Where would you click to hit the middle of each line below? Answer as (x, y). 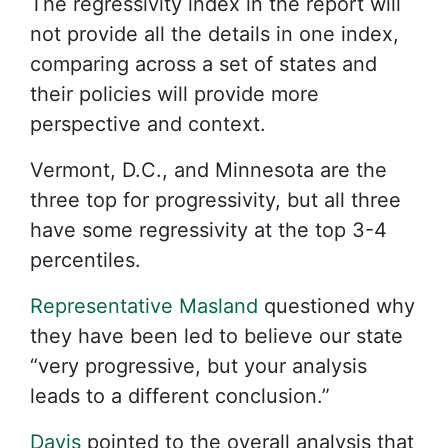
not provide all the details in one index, (214, 34)
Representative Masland (144, 306)
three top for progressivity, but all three (215, 200)
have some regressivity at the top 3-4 (208, 230)
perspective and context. (148, 124)
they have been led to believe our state (216, 336)
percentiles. (85, 260)
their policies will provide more (174, 94)
